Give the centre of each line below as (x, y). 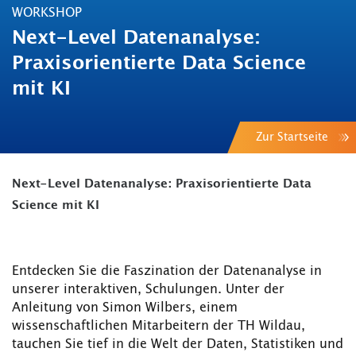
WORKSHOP (47, 13)
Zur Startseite (292, 138)
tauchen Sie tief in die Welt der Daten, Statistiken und (178, 344)
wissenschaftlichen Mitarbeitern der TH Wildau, (159, 326)
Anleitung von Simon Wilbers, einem (125, 308)
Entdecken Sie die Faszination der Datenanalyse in (167, 271)
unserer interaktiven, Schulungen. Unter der (148, 290)
